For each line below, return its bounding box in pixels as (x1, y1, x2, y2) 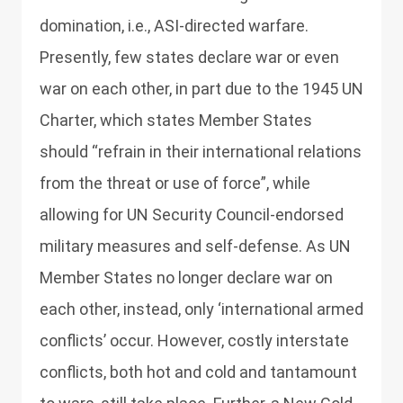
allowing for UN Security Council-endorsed (40, 205, 344, 224)
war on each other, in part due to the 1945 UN (40, 79, 363, 98)
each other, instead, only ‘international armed (40, 300, 363, 318)
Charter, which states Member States (40, 111, 312, 130)
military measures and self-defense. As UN (40, 237, 351, 255)
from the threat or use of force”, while (40, 174, 310, 193)
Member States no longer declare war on (40, 268, 333, 287)
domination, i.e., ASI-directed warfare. (40, 16, 309, 35)
